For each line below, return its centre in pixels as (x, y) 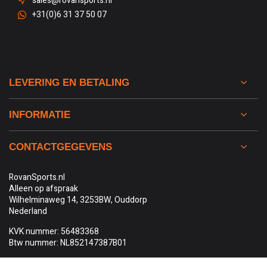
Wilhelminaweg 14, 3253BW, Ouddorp (78, 200)
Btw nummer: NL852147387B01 (68, 243)
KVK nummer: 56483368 (54, 232)
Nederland (28, 211)
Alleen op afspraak (44, 189)
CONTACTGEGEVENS (60, 147)
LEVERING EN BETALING (69, 83)
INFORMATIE (40, 115)
